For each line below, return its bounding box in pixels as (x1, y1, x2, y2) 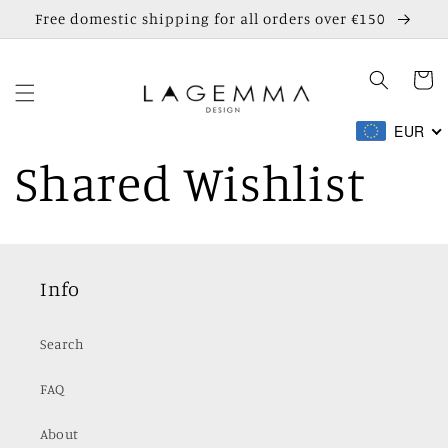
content (29, 20, 86, 40)
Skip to (29, 2, 81, 22)
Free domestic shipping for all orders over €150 (35, 9, 390, 28)
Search (40, 335, 85, 353)
